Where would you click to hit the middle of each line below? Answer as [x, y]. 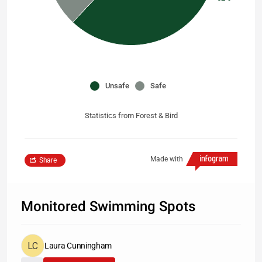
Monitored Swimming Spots [108, 206]
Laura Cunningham [78, 246]
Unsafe [117, 86]
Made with [167, 159]
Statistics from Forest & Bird [131, 116]
